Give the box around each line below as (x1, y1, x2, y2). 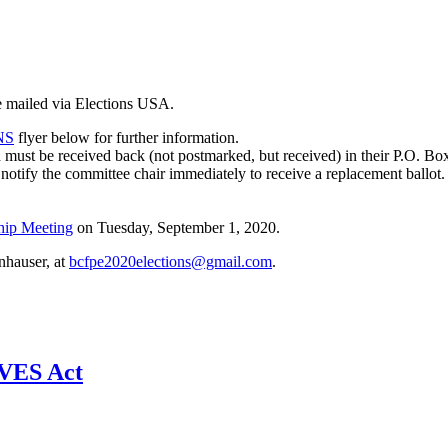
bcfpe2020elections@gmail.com (69, 252, 272, 270)
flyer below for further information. (14, 128, 239, 146)
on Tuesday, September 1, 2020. (73, 218, 280, 236)
